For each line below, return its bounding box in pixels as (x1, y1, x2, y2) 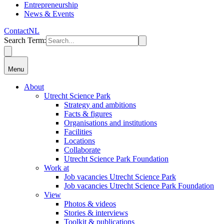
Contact (4, 26, 28, 35)
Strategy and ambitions (64, 100, 136, 109)
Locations (64, 136, 95, 145)
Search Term (4, 35, 44, 44)
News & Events (24, 9, 74, 18)
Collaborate (64, 145, 100, 154)
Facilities (64, 127, 92, 136)
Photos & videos (64, 199, 116, 208)
